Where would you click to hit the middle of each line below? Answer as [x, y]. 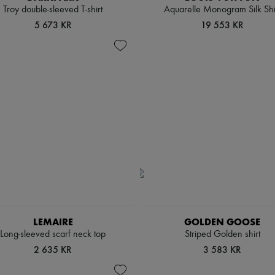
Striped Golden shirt [222, 234]
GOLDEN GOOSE [222, 222]
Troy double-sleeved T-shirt [53, 10]
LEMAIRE [53, 222]
